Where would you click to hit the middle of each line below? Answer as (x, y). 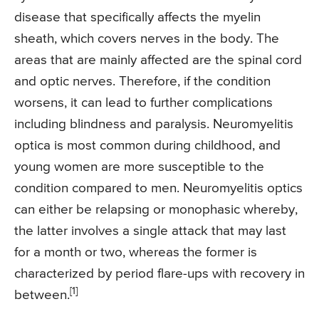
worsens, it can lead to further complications (143, 103)
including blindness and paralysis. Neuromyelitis (154, 125)
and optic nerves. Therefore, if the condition (142, 82)
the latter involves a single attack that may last (150, 231)
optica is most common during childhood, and (147, 146)
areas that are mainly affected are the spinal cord (158, 61)
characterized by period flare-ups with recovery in (159, 274)
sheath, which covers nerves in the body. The (147, 39)
